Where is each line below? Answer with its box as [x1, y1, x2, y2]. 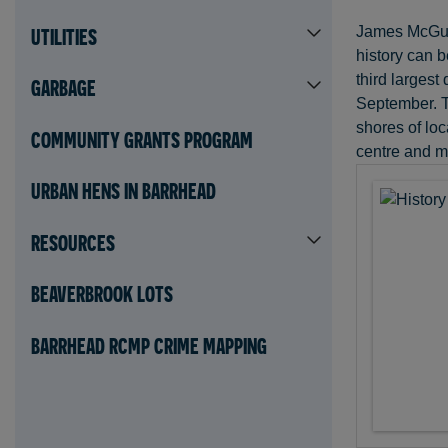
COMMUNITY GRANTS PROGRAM [31, 126, 253, 153]
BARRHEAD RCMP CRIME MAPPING [31, 333, 267, 360]
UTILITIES [31, 23, 97, 50]
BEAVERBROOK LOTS [31, 281, 173, 308]
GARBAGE [31, 75, 96, 102]
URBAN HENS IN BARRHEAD [31, 178, 216, 205]
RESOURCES [31, 229, 115, 256]
